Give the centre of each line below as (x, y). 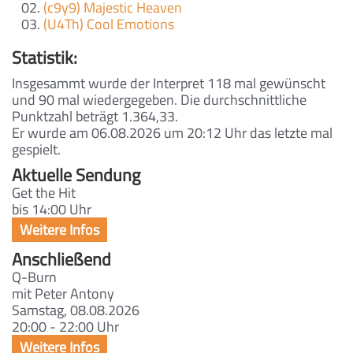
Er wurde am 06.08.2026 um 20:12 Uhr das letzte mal (172, 133)
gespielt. (36, 150)
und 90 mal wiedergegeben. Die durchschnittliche (159, 100)
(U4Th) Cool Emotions (109, 24)
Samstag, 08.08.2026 (76, 310)
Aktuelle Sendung (76, 175)
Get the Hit (44, 193)
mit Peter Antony (63, 294)
